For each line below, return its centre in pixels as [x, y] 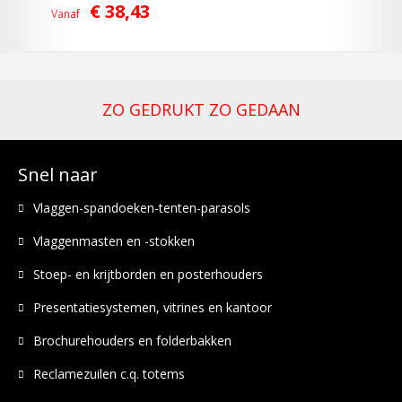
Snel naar [58, 175]
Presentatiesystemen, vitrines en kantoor [153, 307]
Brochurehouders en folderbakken [132, 341]
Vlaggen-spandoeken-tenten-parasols [142, 208]
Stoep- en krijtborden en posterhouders [148, 274]
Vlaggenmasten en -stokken [114, 241]
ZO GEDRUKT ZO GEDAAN [201, 109]
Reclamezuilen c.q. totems [109, 374]
